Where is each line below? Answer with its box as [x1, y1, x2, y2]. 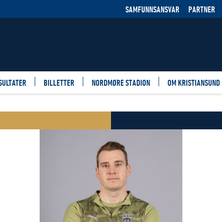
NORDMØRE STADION [92, 78, 150, 87]
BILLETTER [44, 78, 74, 87]
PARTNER [188, 4, 215, 14]
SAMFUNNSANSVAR [125, 4, 179, 14]
